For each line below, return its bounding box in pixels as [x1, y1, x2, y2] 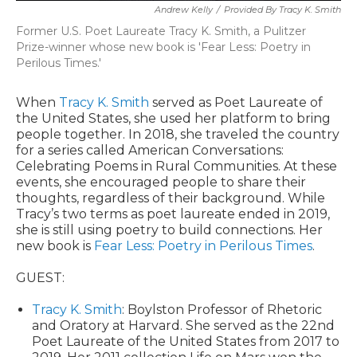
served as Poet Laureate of [149, 95, 323, 110]
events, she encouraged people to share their [16, 175, 306, 190]
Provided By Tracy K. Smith [224, 4, 341, 15]
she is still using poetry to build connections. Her [16, 222, 323, 237]
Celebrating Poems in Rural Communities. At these [16, 159, 337, 174]
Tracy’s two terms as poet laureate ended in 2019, [16, 206, 330, 222]
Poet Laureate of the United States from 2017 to [32, 334, 339, 349]
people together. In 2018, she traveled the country [16, 127, 339, 142]
